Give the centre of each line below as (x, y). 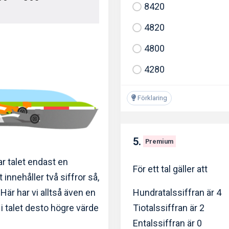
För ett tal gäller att (170, 169)
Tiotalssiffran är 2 (169, 208)
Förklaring (152, 98)
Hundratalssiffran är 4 (177, 192)
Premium (159, 142)
